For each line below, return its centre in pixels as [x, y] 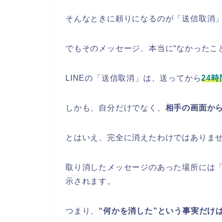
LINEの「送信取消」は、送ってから [134, 78]
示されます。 [90, 181]
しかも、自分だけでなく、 [115, 108]
